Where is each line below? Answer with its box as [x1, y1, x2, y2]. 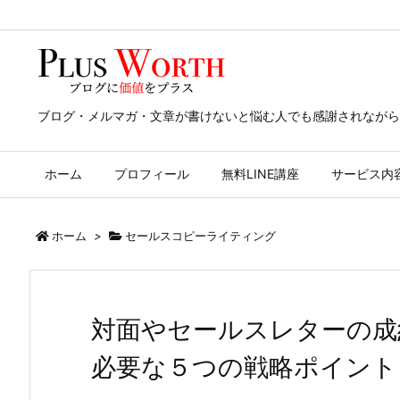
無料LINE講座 [221, 166, 299, 181]
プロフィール [114, 166, 189, 181]
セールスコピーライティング [125, 229, 276, 243]
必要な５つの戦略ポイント [91, 352, 397, 382]
